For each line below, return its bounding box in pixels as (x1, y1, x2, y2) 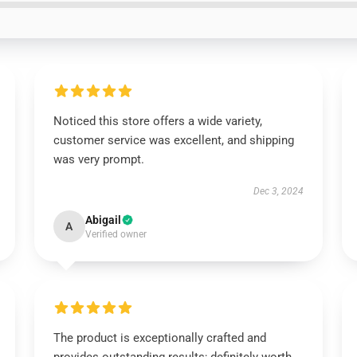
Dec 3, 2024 (253, 186, 304, 197)
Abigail (84, 214, 121, 226)
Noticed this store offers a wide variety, (53, 114, 262, 128)
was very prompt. (53, 152, 144, 167)
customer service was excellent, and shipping (53, 133, 294, 147)
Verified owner (84, 229, 147, 240)
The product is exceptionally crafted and (53, 331, 266, 345)
